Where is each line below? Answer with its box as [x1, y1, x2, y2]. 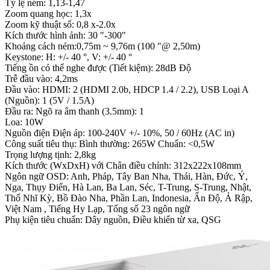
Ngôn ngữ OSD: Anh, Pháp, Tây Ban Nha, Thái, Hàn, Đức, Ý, [5, 171, 248, 182]
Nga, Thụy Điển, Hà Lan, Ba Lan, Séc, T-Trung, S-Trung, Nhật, [5, 182, 251, 193]
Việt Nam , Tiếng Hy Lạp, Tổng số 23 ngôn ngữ [5, 204, 190, 215]
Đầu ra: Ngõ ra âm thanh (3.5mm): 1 [5, 106, 144, 117]
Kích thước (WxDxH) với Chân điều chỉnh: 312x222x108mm [5, 160, 241, 171]
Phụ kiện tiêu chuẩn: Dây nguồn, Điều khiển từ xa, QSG [5, 215, 221, 225]
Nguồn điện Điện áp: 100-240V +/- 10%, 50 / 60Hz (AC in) [5, 128, 234, 139]
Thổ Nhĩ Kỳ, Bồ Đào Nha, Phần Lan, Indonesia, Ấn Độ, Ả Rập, [5, 193, 253, 204]
